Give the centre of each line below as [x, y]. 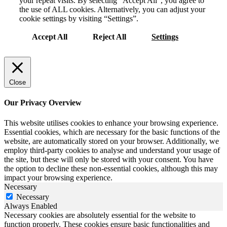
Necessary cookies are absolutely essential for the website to [100, 215]
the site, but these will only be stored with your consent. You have [109, 159]
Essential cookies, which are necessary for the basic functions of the [112, 132]
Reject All [109, 37]
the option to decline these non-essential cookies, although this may [111, 168]
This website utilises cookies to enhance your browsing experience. [111, 123]
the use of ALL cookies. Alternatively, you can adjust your [112, 10]
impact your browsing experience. [58, 177]
